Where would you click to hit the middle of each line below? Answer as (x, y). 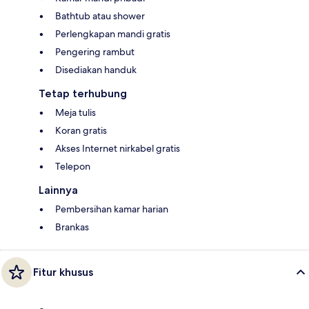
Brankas (72, 227)
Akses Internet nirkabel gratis (118, 148)
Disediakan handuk (96, 69)
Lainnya (58, 190)
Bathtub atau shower (100, 16)
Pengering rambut (95, 51)
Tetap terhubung (83, 93)
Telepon (73, 166)
